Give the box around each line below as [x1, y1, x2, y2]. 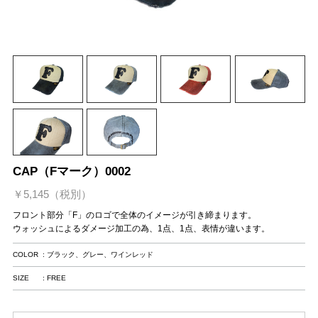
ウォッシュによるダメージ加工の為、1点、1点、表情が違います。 [12, 224, 270, 234]
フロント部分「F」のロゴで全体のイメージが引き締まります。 [12, 210, 256, 221]
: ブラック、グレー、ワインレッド [42, 251, 153, 259]
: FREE [42, 274, 66, 283]
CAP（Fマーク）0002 [12, 165, 131, 179]
